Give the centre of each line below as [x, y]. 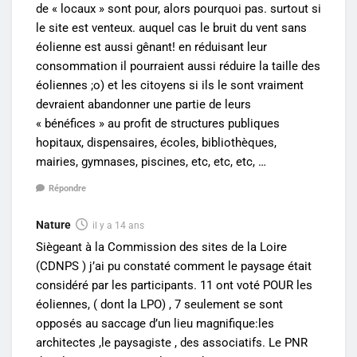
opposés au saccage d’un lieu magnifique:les [155, 323]
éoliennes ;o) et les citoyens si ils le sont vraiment [170, 86]
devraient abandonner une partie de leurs [143, 105]
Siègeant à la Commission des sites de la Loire [161, 247]
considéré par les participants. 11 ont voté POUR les [174, 285]
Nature [53, 224]
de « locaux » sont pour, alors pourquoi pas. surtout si [178, 9]
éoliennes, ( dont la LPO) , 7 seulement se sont [159, 304]
